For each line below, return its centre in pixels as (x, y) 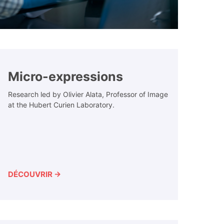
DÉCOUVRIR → (34, 174)
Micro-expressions (65, 77)
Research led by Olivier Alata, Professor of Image (88, 94)
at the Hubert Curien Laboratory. (61, 105)
